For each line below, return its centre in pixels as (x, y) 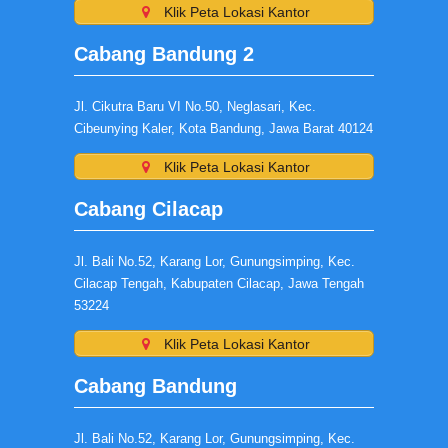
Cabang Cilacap (148, 209)
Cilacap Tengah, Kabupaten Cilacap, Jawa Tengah (219, 283)
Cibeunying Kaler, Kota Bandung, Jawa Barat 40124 (223, 128)
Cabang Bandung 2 (164, 54)
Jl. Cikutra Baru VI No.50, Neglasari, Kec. (195, 106)
